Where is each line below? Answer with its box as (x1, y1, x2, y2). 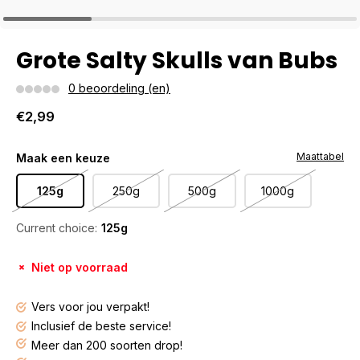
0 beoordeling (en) (68, 81, 170, 95)
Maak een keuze (16, 151, 110, 165)
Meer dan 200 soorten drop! (31, 338, 182, 352)
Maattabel (297, 150, 344, 162)
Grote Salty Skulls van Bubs (16, 45, 337, 76)
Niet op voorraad (31, 260, 128, 274)
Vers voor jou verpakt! (31, 300, 149, 313)
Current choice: (16, 221, 97, 235)
